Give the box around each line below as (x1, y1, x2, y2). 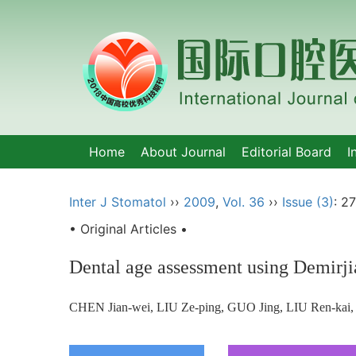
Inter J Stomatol (69, 194, 166, 210)
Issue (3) (282, 194, 334, 210)
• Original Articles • (69, 221, 188, 237)
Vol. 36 (222, 194, 265, 210)
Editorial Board (242, 144, 331, 160)
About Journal (141, 144, 226, 160)
